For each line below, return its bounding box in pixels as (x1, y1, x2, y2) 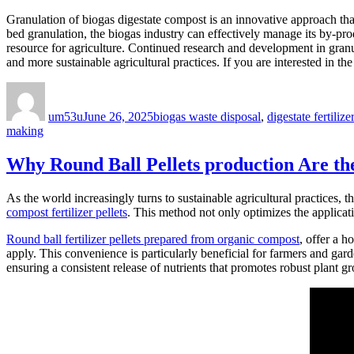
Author (44, 81, 80, 96)
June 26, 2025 (83, 110, 153, 124)
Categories (153, 81, 205, 96)
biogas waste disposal (153, 110, 261, 124)
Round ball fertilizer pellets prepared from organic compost (6, 232, 299, 247)
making (6, 124, 43, 138)
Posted (82, 81, 115, 96)
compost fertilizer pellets (6, 205, 127, 220)
